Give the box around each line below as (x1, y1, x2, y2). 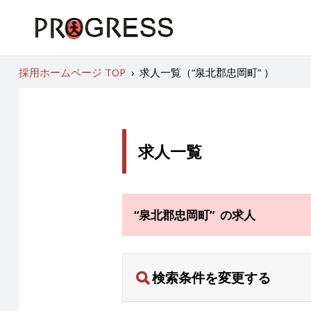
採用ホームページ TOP (18, 65, 126, 79)
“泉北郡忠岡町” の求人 (133, 206, 255, 223)
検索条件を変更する (151, 268, 271, 287)
